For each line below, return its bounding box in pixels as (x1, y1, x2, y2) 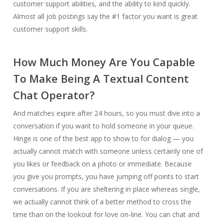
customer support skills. (13, 24, 88, 34)
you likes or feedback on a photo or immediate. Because (13, 159, 192, 168)
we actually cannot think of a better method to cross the (13, 197, 191, 206)
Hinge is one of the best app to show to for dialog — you (13, 134, 194, 143)
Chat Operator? (13, 88, 95, 102)
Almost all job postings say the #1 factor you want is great (13, 12, 198, 21)
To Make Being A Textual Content (13, 71, 189, 86)
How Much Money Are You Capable (13, 54, 195, 69)
